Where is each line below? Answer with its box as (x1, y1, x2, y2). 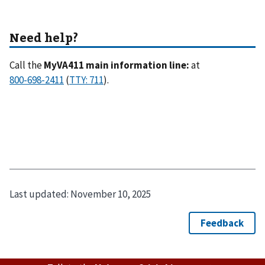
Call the (9, 58, 44, 72)
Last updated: (9, 187, 70, 201)
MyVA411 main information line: (44, 58, 189, 72)
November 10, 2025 (70, 187, 151, 201)
